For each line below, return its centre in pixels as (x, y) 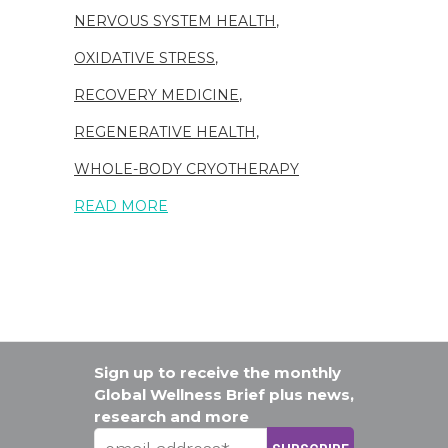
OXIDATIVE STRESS (144, 57)
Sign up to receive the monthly (217, 372)
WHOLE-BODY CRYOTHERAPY (186, 168)
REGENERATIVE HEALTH (165, 131)
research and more (171, 416)
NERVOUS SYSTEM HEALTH (175, 20)
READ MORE (121, 205)
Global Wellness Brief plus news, (224, 394)
